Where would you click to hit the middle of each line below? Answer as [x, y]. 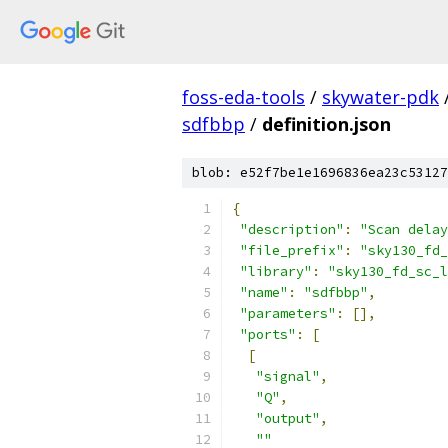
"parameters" [288, 313]
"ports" [268, 334]
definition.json [326, 124]
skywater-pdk [380, 97]
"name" [264, 292]
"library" [276, 271]
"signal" [288, 376]
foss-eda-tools [243, 97]
